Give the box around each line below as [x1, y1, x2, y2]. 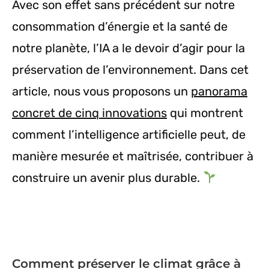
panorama [191, 84, 247, 99]
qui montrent [167, 106, 243, 121]
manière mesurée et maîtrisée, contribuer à [12, 149, 253, 164]
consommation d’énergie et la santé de [12, 19, 228, 34]
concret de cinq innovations [12, 106, 167, 121]
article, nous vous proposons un [12, 84, 191, 99]
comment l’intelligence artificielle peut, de [12, 127, 246, 142]
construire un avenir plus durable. [12, 171, 203, 186]
